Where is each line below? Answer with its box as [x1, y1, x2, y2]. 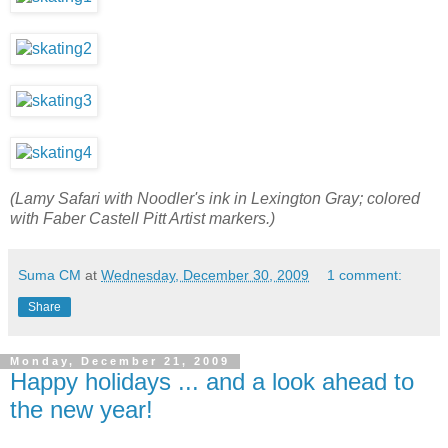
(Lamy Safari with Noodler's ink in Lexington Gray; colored [10, 189, 420, 207]
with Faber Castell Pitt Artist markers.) [10, 209, 275, 227]
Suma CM [18, 266, 81, 283]
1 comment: [327, 266, 403, 283]
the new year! [10, 395, 153, 423]
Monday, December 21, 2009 [10, 355, 230, 368]
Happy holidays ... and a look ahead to [10, 367, 414, 395]
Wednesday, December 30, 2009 [101, 266, 309, 283]
